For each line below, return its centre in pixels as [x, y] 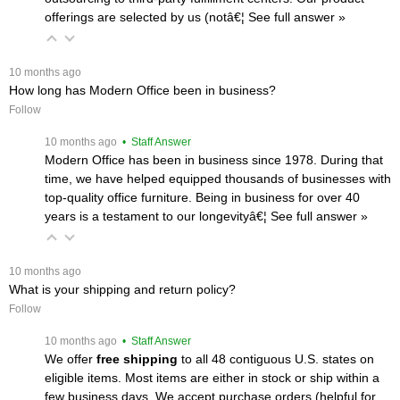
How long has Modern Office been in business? [142, 90]
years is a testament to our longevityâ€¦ [158, 216]
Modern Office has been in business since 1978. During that [214, 159]
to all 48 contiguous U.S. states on [276, 358]
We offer [71, 358]
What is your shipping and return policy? [122, 289]
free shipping [137, 358]
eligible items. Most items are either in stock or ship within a [212, 377]
